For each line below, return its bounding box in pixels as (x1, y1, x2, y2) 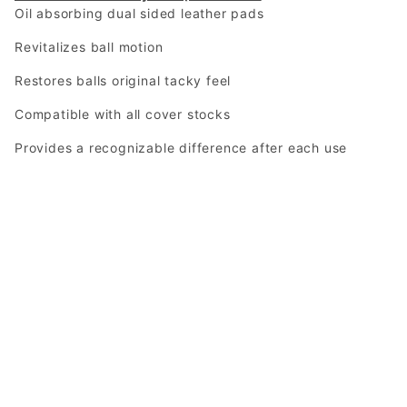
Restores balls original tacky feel (15, 72, 235, 88)
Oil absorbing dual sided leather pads (15, 5, 269, 21)
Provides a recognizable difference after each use (15, 139, 348, 155)
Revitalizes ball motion (15, 38, 164, 55)
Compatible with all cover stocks (15, 105, 235, 122)
